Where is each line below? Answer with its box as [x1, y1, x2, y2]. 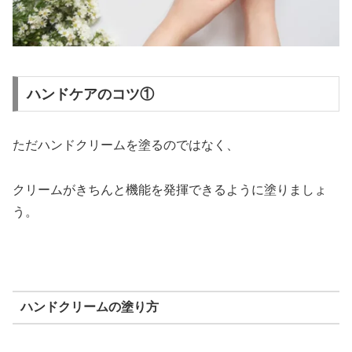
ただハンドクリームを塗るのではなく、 [13, 138, 239, 152]
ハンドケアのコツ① [26, 86, 154, 102]
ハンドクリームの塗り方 [20, 300, 159, 314]
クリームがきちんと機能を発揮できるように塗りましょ [13, 183, 327, 197]
